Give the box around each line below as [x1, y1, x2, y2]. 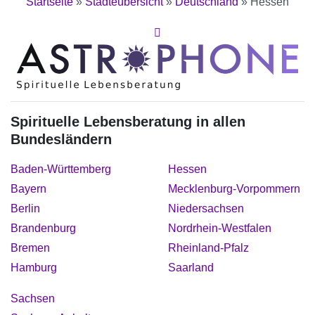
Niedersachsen [168, 202, 244, 214]
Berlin [11, 202, 40, 214]
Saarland [168, 261, 214, 274]
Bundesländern [11, 131, 112, 147]
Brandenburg [11, 221, 76, 234]
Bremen [11, 241, 50, 254]
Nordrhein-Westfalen [168, 221, 271, 234]
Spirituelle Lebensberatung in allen [11, 113, 245, 129]
